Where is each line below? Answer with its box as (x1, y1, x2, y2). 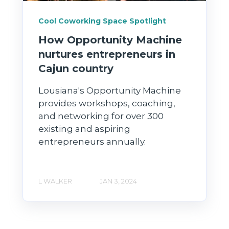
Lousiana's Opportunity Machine (38, 85, 181, 96)
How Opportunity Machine (38, 34, 182, 47)
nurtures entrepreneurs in (38, 48, 175, 61)
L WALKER (38, 177, 72, 185)
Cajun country (38, 62, 113, 75)
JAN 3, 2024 (100, 177, 137, 185)
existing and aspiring (38, 124, 130, 134)
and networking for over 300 (38, 111, 164, 122)
